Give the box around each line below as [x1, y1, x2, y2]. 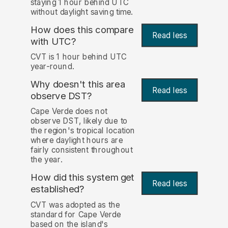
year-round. [30, 62, 74, 72]
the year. [30, 155, 63, 165]
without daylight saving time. [30, 7, 133, 17]
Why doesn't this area [30, 78, 126, 91]
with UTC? [30, 35, 76, 47]
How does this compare [30, 24, 134, 36]
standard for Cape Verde [30, 209, 121, 219]
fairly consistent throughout [30, 145, 133, 155]
